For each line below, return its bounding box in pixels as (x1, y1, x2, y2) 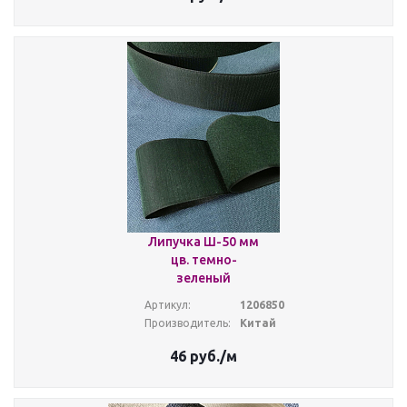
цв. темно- (170, 253, 237, 267)
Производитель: (144, 317, 231, 329)
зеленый (176, 271, 231, 285)
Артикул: (144, 299, 191, 311)
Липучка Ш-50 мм (148, 234, 259, 249)
